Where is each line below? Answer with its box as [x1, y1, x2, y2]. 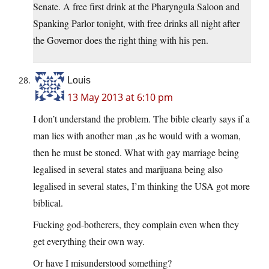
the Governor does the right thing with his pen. [33, 34, 208, 47]
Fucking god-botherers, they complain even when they [33, 218, 239, 231]
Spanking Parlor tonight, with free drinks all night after [33, 17, 240, 30]
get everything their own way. [33, 235, 145, 248]
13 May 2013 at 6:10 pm [67, 91, 173, 104]
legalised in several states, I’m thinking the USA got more [33, 180, 250, 193]
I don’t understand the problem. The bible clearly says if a [33, 112, 250, 125]
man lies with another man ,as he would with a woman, [33, 129, 241, 142]
